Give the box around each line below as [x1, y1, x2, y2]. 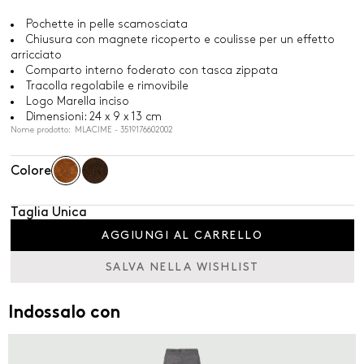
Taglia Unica [10, 206, 87, 219]
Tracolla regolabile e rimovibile [25, 80, 188, 91]
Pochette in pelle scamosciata [25, 19, 188, 29]
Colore [10, 164, 51, 177]
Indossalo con [8, 305, 120, 322]
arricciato [10, 50, 62, 60]
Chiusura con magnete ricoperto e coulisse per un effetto [25, 34, 335, 45]
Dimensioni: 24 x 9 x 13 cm [25, 111, 162, 122]
